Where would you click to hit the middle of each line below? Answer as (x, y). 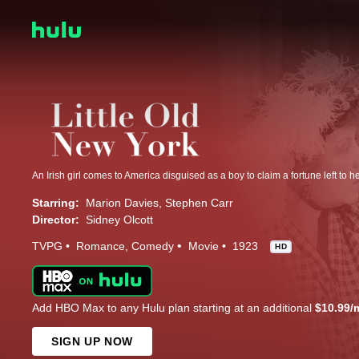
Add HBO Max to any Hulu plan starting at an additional (173, 308)
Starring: (56, 203)
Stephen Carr (199, 203)
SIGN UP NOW (92, 342)
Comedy (153, 246)
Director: (56, 220)
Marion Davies (122, 203)
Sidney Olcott (119, 220)
